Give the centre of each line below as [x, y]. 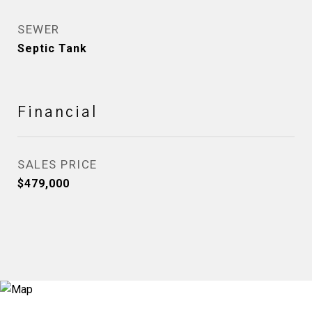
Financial [57, 112]
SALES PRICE [57, 164]
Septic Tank [52, 48]
